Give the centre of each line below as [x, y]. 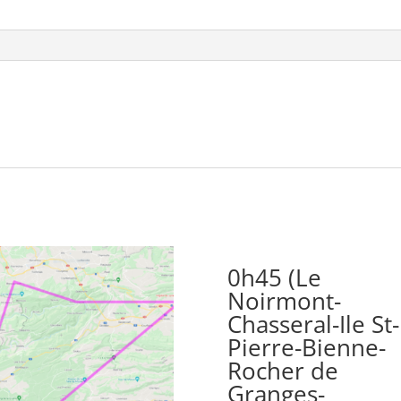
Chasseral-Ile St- [313, 324]
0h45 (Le [274, 277]
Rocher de [282, 371]
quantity [112, 20]
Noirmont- [284, 301]
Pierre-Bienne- [306, 347]
